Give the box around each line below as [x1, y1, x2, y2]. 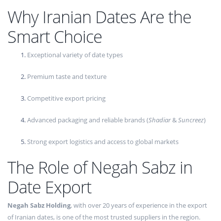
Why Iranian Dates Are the [7, 5, 191, 29]
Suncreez [178, 115, 204, 125]
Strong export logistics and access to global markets [27, 137, 179, 147]
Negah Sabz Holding [7, 201, 71, 210]
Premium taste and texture [27, 72, 107, 81]
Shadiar [148, 115, 171, 125]
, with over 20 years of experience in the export [71, 201, 207, 210]
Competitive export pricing [27, 94, 106, 103]
